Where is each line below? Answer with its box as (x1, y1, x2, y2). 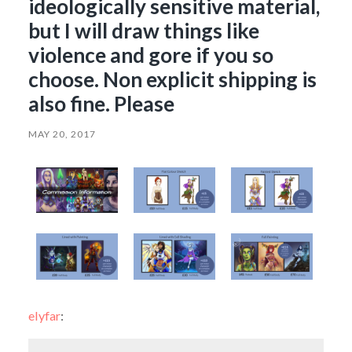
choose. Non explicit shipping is (27, 66, 317, 92)
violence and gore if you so (27, 42, 273, 68)
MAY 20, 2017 (27, 127, 96, 140)
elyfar (27, 308, 60, 324)
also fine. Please (27, 90, 174, 116)
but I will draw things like (27, 17, 259, 43)
